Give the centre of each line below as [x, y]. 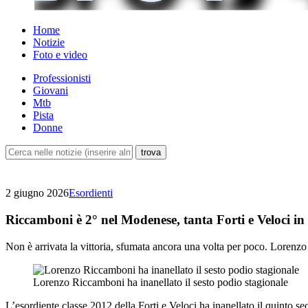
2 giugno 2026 [37, 193]
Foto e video [60, 55]
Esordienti [91, 193]
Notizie [49, 43]
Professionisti [62, 78]
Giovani [51, 91]
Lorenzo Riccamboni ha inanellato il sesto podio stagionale [161, 282]
